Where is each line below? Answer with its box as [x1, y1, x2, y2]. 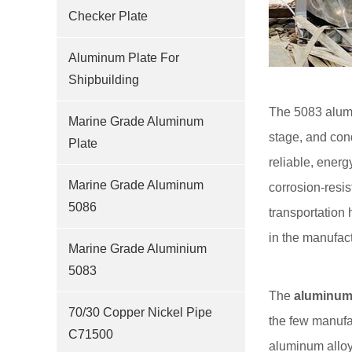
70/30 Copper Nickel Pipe [68, 306, 212, 319]
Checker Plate [68, 9, 148, 23]
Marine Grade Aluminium [68, 242, 207, 255]
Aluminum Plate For [68, 51, 179, 64]
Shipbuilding [68, 73, 139, 86]
